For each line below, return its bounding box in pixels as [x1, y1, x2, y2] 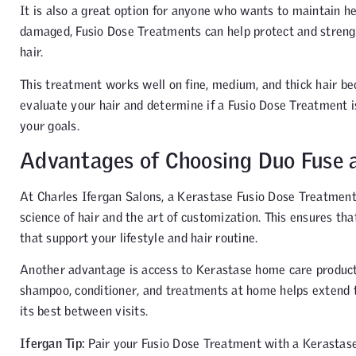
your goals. [20, 118, 79, 133]
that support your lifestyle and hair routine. [20, 230, 258, 246]
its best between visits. [20, 304, 148, 319]
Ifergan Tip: [20, 335, 89, 350]
